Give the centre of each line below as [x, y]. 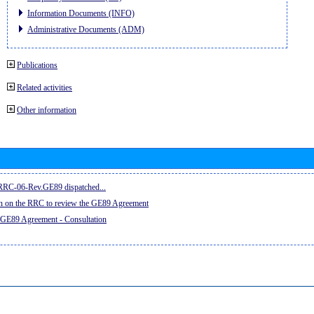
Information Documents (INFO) [81, 13]
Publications [37, 65]
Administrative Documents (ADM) [86, 29]
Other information [47, 110]
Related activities [45, 87]
